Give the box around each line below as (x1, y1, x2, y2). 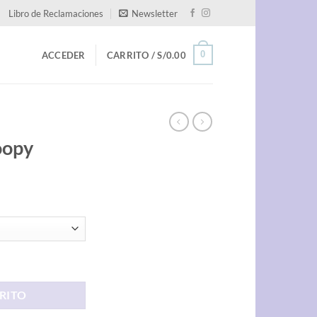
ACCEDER (41, 49, 86, 61)
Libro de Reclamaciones (8, 7, 104, 19)
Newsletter (132, 7, 178, 19)
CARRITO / (106, 49, 158, 61)
